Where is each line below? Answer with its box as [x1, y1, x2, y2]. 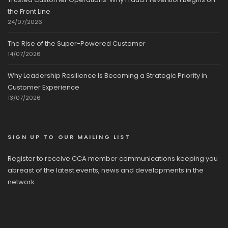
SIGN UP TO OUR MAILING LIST [8, 133, 131, 141]
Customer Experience [8, 82, 79, 92]
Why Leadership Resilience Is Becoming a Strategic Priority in [8, 71, 207, 80]
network [8, 177, 35, 187]
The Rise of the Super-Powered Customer [8, 39, 146, 48]
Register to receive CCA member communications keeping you [8, 154, 218, 163]
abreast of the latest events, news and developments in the [8, 165, 204, 175]
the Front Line [8, 7, 50, 16]
